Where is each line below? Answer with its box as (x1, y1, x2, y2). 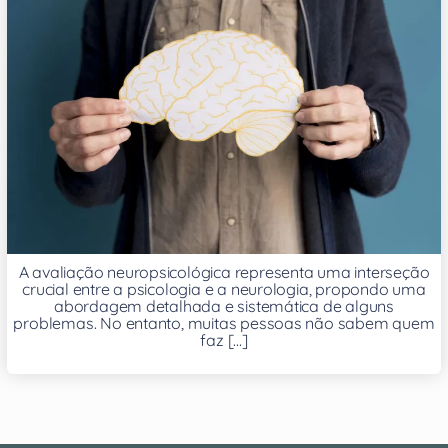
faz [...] (200, 329, 248, 350)
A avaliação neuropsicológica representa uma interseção (18, 261, 430, 282)
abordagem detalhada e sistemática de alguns (54, 295, 394, 316)
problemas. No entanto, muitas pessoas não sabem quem (13, 312, 435, 333)
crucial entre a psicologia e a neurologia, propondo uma (22, 278, 426, 299)
